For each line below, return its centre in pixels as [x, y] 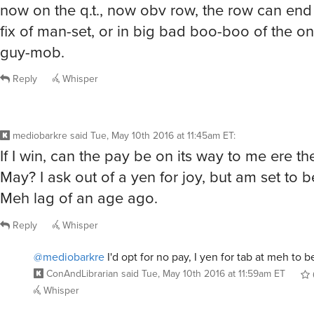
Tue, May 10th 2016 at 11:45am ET [162, 136]
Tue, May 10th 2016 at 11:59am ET [213, 273]
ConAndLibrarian [82, 273]
